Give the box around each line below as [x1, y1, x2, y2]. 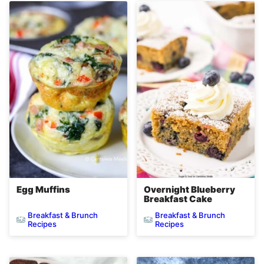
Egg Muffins [16, 184, 70, 196]
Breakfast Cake [144, 193, 212, 205]
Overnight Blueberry [144, 184, 235, 196]
